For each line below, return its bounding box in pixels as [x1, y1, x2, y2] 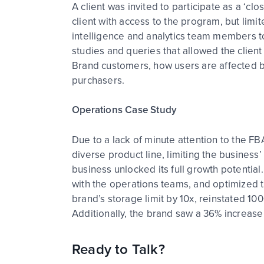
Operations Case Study [72, 103, 177, 117]
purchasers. [72, 72, 125, 88]
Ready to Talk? [72, 238, 169, 260]
